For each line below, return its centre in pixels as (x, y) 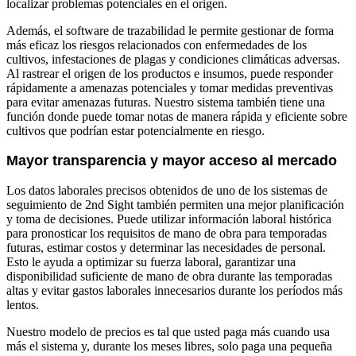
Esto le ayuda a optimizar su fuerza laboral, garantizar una (151, 261)
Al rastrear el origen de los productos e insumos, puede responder (170, 73)
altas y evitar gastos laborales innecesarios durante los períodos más (174, 290)
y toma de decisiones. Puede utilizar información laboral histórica (169, 219)
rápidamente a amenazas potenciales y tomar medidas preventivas (170, 87)
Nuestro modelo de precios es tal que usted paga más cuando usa (168, 331)
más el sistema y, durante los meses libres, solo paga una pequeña (169, 346)
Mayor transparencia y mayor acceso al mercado (172, 160)
